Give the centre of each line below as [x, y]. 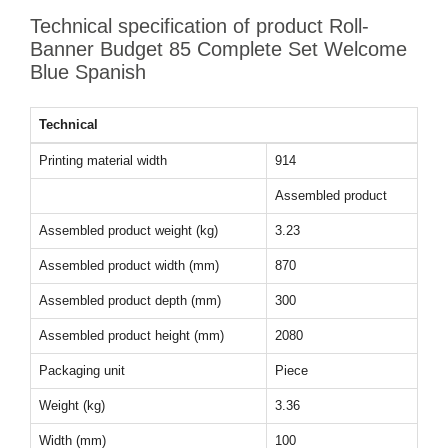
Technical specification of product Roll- [199, 26]
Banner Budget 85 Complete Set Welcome [218, 49]
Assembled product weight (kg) [128, 230]
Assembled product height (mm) [131, 335]
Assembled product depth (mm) [130, 300]
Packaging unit [82, 370]
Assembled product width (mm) [129, 265]
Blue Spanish [88, 72]
